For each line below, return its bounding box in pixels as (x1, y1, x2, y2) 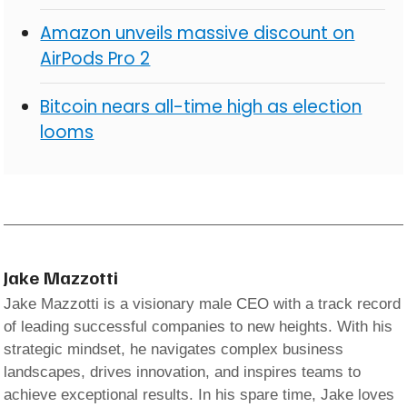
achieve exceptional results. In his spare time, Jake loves (4, 385, 395, 403)
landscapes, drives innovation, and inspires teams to (4, 362, 362, 381)
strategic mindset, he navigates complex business (4, 340, 344, 358)
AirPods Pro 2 (40, 45, 151, 71)
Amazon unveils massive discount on (40, 20, 355, 45)
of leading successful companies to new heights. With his (4, 317, 393, 335)
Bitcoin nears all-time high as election (40, 94, 362, 119)
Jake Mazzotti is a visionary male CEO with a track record (4, 294, 402, 313)
